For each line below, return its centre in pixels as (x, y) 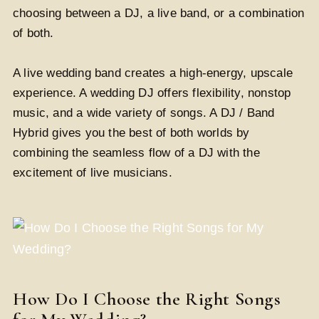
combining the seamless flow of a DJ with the (136, 152)
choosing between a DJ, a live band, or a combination (159, 13)
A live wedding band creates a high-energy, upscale (153, 73)
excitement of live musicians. (93, 172)
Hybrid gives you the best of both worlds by (131, 132)
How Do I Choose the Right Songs (147, 298)
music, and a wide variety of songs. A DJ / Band (144, 113)
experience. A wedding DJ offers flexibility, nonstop (152, 93)
